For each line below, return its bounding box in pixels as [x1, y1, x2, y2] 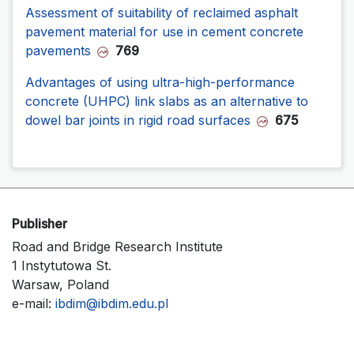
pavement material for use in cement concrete [25, 24, 303, 40]
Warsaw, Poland [12, 277, 109, 293]
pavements [25, 43, 91, 59]
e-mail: [12, 296, 55, 312]
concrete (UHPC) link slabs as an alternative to [25, 93, 308, 110]
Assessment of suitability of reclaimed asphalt [25, 5, 298, 21]
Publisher [12, 216, 67, 232]
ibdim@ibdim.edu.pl [55, 296, 168, 312]
